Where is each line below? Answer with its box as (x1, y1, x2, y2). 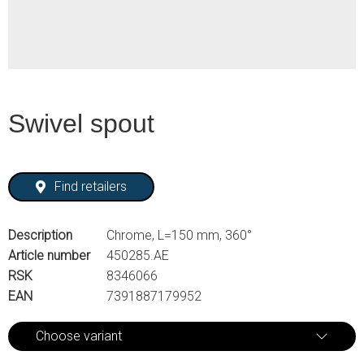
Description (8, 227, 72, 243)
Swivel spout (8, 109, 154, 138)
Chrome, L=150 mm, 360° (106, 227, 252, 243)
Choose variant (36, 327, 122, 344)
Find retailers (54, 179, 128, 194)
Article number (8, 247, 90, 263)
